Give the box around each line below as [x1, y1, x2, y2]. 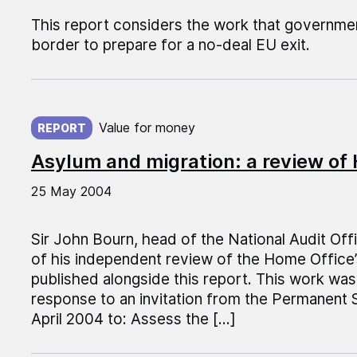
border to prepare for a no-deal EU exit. [30, 36, 310, 55]
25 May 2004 [30, 183, 112, 200]
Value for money [98, 120, 195, 136]
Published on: [30, 104, 126, 124]
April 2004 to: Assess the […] [30, 310, 236, 329]
